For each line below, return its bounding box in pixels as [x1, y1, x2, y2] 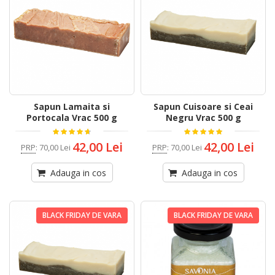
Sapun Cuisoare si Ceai [153, 101, 253, 113]
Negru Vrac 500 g [165, 112, 241, 124]
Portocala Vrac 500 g [26, 112, 117, 124]
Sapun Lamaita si [34, 101, 110, 113]
